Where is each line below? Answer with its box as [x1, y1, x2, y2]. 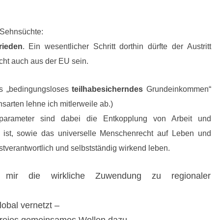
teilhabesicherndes [72, 85, 143, 93]
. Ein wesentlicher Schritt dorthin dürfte [22, 42, 172, 51]
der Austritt [171, 42, 211, 51]
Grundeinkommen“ [143, 85, 211, 93]
